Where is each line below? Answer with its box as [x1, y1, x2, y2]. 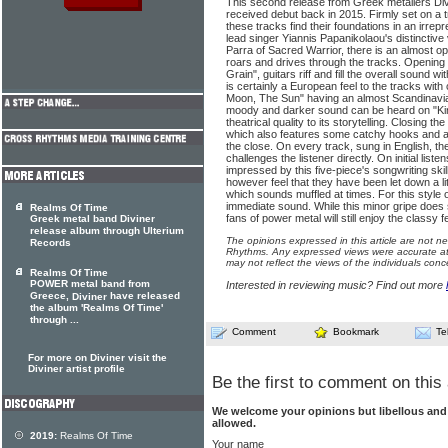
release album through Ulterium [30, 225, 184, 237]
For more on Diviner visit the [28, 352, 167, 363]
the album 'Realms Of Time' [30, 302, 163, 314]
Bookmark [333, 326, 379, 337]
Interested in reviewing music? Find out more [226, 279, 446, 291]
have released [107, 290, 180, 302]
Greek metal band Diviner [30, 213, 155, 225]
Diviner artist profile [28, 363, 125, 374]
